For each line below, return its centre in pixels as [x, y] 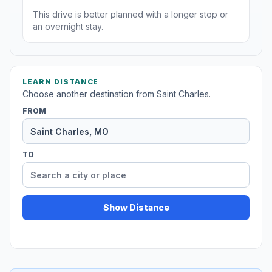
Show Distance [136, 208]
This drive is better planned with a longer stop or [131, 15]
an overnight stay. [68, 27]
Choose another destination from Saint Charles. [117, 94]
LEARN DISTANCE [61, 82]
